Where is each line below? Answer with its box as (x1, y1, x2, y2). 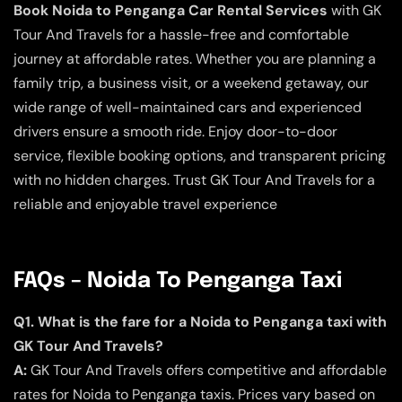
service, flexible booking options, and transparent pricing (13, 145, 386, 165)
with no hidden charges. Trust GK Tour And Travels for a (13, 170, 375, 189)
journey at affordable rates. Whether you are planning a (13, 48, 376, 68)
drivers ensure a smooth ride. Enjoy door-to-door (13, 121, 337, 141)
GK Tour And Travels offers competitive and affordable (27, 360, 387, 380)
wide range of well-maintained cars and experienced (13, 97, 362, 117)
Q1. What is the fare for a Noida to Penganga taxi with (13, 311, 387, 331)
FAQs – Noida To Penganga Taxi (13, 269, 342, 293)
